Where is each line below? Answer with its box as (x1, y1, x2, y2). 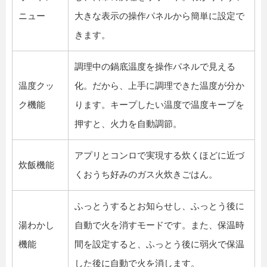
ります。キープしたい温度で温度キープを (74, 100, 244, 110)
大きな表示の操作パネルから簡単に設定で (74, 11, 244, 21)
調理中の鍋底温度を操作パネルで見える (74, 61, 235, 72)
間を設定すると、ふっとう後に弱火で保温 (74, 239, 244, 250)
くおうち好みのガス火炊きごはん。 (74, 169, 218, 180)
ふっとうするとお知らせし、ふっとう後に (74, 201, 244, 212)
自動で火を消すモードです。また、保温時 (74, 220, 244, 231)
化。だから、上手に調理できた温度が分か (74, 80, 244, 91)
